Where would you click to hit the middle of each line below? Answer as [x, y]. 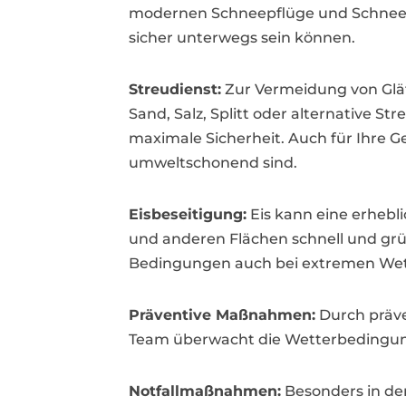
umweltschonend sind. [213, 163]
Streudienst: [175, 89]
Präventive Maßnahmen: [222, 315]
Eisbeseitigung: [188, 214]
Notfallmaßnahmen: [205, 391]
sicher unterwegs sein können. [242, 38]
